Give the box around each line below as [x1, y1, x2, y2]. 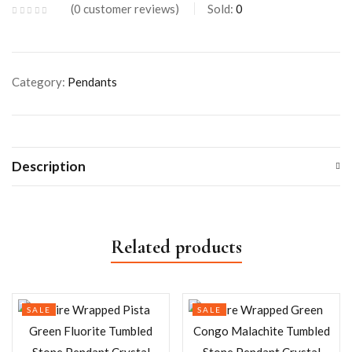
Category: [12, 75, 68, 89]
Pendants [68, 75, 117, 89]
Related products [110, 236, 242, 258]
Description [12, 158, 86, 174]
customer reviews [81, 2, 175, 16]
